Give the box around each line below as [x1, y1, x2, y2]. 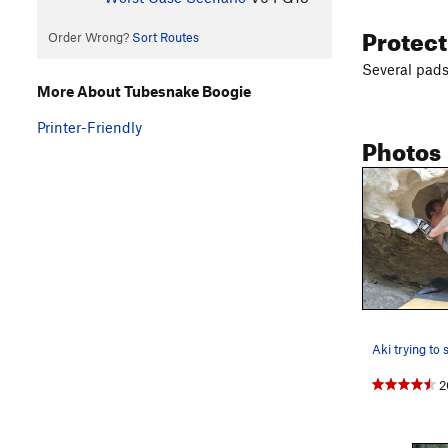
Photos [362, 128, 441, 167]
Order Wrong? [47, 29, 132, 46]
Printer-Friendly [37, 117, 142, 136]
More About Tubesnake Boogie [37, 81, 251, 100]
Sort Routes [131, 29, 199, 46]
